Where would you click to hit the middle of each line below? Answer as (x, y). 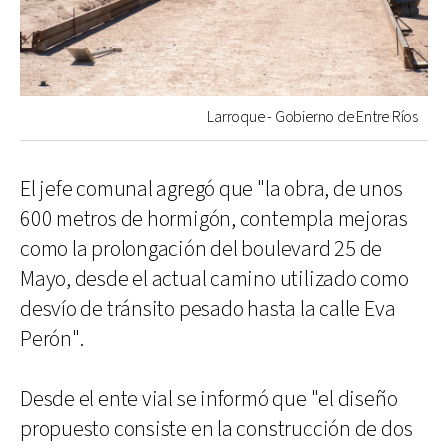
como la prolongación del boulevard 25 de (201, 249)
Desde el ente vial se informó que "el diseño (209, 399)
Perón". (52, 339)
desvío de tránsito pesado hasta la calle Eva (208, 309)
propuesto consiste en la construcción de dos (216, 429)
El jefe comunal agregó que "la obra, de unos (211, 189)
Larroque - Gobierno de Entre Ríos (312, 117)
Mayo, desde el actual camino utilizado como (214, 279)
